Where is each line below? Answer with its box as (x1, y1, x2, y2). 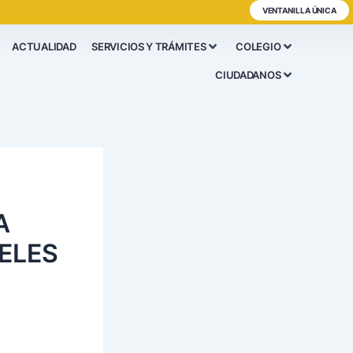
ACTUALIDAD (12, 40, 76, 53)
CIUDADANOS (215, 69, 281, 81)
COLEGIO (236, 40, 281, 53)
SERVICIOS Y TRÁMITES (91, 40, 206, 53)
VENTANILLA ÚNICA (262, 6, 337, 15)
